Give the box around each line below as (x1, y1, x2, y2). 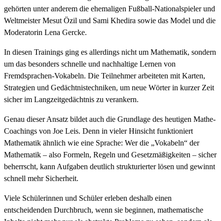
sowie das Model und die (136, 16, 216, 25)
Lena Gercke (44, 28, 85, 37)
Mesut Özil (42, 16, 77, 25)
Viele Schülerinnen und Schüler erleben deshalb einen (4, 194, 172, 203)
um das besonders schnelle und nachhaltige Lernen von (4, 60, 176, 69)
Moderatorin (4, 28, 44, 37)
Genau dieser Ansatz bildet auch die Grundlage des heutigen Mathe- (4, 115, 216, 124)
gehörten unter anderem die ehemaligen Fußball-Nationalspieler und (4, 4, 215, 13)
